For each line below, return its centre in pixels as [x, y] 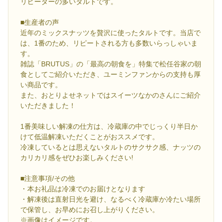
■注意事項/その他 [48, 179]
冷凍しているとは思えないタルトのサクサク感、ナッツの [111, 147]
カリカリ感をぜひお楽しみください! [77, 158]
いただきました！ [48, 106]
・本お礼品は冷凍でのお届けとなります [83, 189]
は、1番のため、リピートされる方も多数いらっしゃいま [109, 43]
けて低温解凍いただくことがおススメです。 [90, 137]
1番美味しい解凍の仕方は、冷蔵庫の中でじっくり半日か [109, 127]
